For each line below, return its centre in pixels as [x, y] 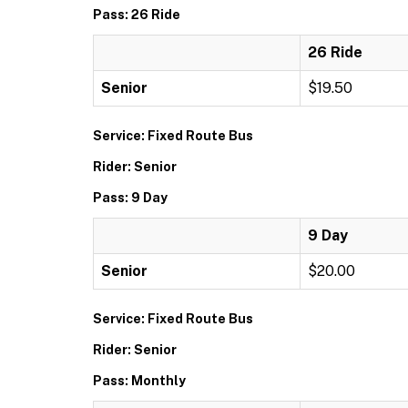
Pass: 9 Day [130, 198]
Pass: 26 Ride [137, 15]
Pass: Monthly [139, 381]
